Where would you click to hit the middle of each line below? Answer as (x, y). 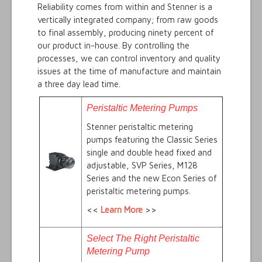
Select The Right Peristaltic (143, 239)
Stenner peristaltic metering (140, 127)
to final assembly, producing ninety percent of (125, 33)
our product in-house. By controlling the (113, 46)
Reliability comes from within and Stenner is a (125, 7)
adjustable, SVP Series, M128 (142, 166)
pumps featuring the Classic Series (152, 140)
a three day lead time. (79, 84)
